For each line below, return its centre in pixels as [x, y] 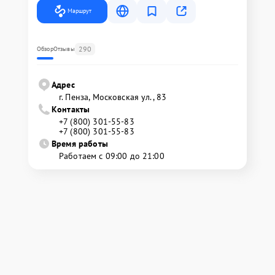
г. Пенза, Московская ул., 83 [113, 97]
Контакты [71, 109]
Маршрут [79, 11]
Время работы [80, 144]
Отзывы [64, 49]
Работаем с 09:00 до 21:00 [112, 156]
